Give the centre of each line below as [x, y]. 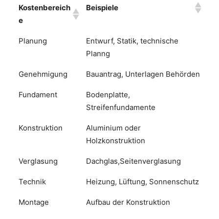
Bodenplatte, [108, 94]
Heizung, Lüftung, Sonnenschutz [142, 181]
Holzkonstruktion [116, 140]
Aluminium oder [113, 128]
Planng [98, 53]
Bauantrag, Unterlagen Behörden [143, 74]
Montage [34, 202]
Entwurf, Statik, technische [132, 41]
